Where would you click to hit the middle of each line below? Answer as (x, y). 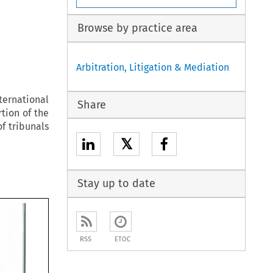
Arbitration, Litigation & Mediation (153, 67)
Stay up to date (116, 184)
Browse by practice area (137, 28)
